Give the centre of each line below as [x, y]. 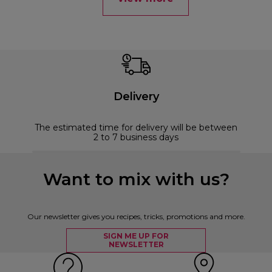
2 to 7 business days [136, 138]
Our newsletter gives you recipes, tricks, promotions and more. [136, 217]
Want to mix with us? [136, 179]
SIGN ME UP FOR [136, 236]
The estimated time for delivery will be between [136, 128]
